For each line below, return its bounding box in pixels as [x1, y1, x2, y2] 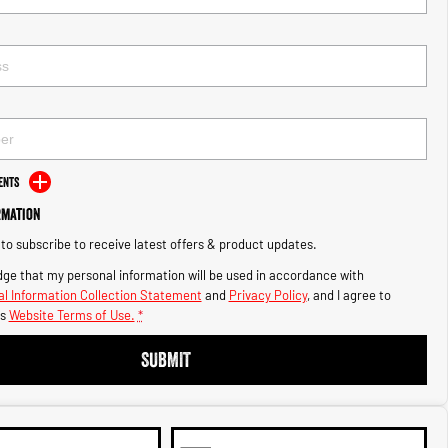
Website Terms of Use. [8, 306, 135, 323]
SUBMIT [140, 347, 191, 372]
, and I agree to [306, 286, 391, 303]
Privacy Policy [228, 286, 307, 303]
